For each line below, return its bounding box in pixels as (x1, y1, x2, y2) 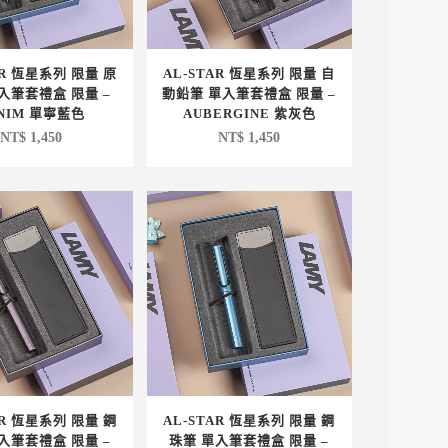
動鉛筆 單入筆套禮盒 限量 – (162, 86, 337, 102)
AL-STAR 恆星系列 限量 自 (163, 66, 336, 82)
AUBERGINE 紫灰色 (182, 106, 316, 122)
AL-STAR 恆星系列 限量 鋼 (163, 412, 336, 428)
